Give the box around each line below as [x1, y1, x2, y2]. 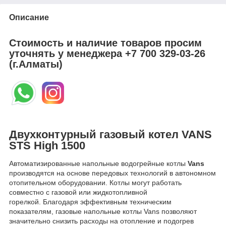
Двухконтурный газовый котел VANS [9, 128, 212, 141]
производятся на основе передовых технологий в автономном [9, 169, 216, 178]
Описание [9, 13, 49, 22]
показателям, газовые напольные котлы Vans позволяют [9, 207, 197, 216]
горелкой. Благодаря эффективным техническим [9, 198, 172, 206]
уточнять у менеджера [9, 48, 122, 60]
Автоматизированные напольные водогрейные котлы [9, 159, 188, 168]
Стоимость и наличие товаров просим [9, 37, 202, 49]
